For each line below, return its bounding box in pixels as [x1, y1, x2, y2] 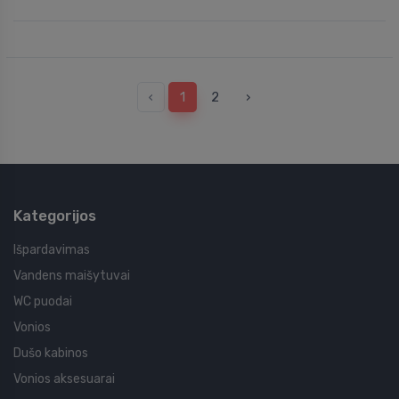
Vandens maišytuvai [13, 267, 130, 283]
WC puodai [13, 293, 72, 309]
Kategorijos [13, 206, 96, 224]
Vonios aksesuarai [13, 370, 115, 387]
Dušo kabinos [13, 345, 88, 361]
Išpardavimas [13, 241, 90, 257]
